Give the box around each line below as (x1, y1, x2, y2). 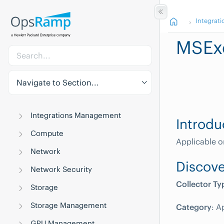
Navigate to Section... (16, 77, 99, 87)
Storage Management (30, 200, 107, 210)
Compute (30, 128, 64, 138)
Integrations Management (30, 110, 121, 120)
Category (176, 202, 211, 212)
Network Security (30, 164, 92, 174)
